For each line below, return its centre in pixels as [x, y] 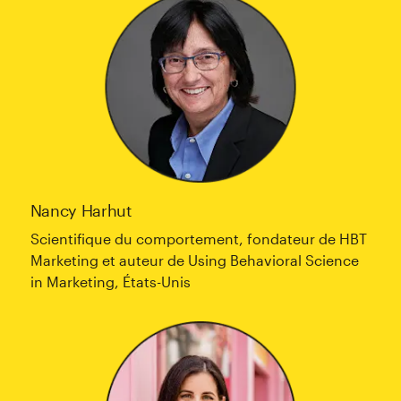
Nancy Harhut [81, 210]
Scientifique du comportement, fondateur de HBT [198, 239]
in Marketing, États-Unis [110, 282]
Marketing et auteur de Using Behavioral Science [194, 260]
